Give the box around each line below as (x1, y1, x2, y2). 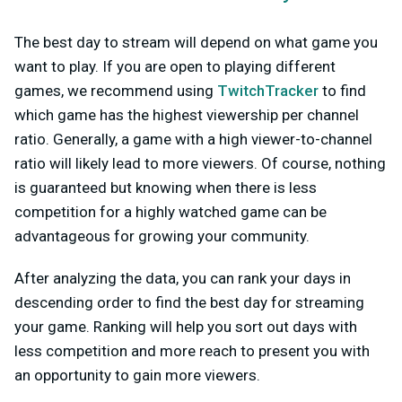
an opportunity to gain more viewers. (14, 365, 260, 384)
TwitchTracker (217, 81, 319, 100)
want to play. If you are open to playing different (14, 57, 336, 75)
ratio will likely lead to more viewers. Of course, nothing (14, 153, 386, 172)
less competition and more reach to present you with (14, 341, 370, 360)
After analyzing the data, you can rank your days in (14, 268, 351, 287)
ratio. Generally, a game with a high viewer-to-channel (14, 129, 372, 148)
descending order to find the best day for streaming (14, 293, 364, 311)
